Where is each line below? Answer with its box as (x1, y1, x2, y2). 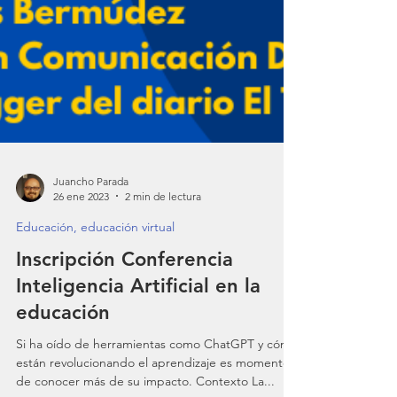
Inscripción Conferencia (16, 278, 233, 303)
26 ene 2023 (53, 221, 109, 235)
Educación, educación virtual (16, 250, 175, 267)
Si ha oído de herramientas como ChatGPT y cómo (16, 367, 298, 384)
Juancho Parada (53, 206, 128, 220)
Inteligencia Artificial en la (16, 305, 261, 330)
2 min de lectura (125, 221, 201, 235)
